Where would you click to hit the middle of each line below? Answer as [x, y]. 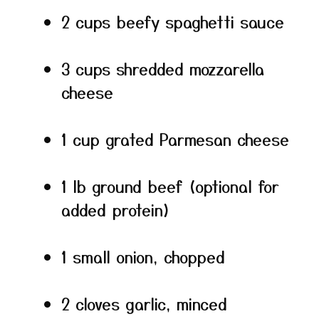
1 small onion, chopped [143, 256]
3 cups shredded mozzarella [163, 68]
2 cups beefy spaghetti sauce [173, 21]
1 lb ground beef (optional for [170, 186]
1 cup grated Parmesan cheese [175, 139]
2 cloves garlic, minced [144, 303]
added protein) [116, 209]
